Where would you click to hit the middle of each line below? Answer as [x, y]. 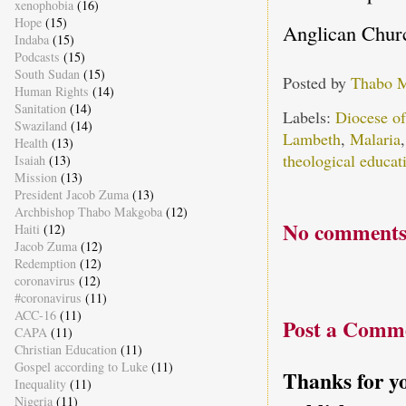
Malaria [375, 139]
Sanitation [40, 109]
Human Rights [51, 92]
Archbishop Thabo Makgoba [88, 212]
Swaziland [40, 126]
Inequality [40, 384]
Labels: [309, 117]
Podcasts [37, 57]
